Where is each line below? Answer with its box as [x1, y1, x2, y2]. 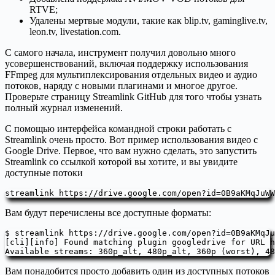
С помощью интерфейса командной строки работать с [5, 123, 231, 134]
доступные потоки [5, 168, 83, 179]
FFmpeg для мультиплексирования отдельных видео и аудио [5, 69, 257, 80]
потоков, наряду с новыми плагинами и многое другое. [5, 80, 238, 91]
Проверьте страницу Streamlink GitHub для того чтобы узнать [5, 91, 261, 103]
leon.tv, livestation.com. [29, 26, 121, 37]
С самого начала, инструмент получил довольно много [5, 47, 236, 58]
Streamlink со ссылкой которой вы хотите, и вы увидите [5, 157, 238, 168]
